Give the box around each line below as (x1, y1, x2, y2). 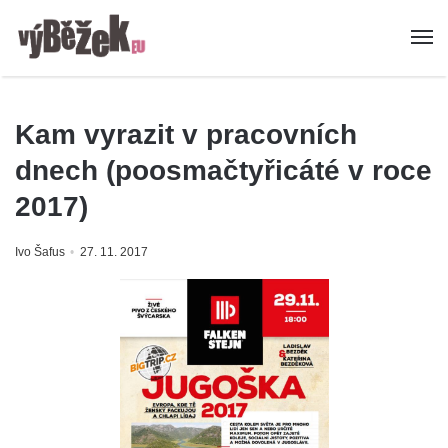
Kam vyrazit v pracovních (15, 119, 357, 151)
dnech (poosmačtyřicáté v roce (15, 155, 432, 187)
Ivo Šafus (15, 245, 65, 260)
